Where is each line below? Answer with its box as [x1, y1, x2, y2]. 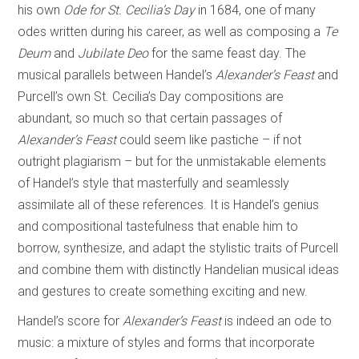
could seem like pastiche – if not [119, 131, 302, 147]
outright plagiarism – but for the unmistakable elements [18, 153, 327, 169]
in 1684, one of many [198, 2, 317, 18]
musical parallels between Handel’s [18, 67, 216, 83]
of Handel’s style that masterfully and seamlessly [18, 175, 290, 191]
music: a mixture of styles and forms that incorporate [18, 334, 316, 350]
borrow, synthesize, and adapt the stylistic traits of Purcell [18, 240, 339, 256]
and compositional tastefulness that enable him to [18, 218, 299, 234]
